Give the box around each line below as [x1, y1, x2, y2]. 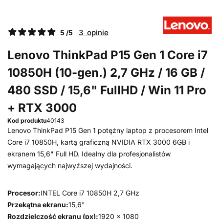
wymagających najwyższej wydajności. [7, 161, 132, 170]
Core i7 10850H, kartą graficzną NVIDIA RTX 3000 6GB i [7, 138, 190, 146]
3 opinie [79, 28, 109, 37]
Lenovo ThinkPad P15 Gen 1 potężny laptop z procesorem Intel [7, 126, 208, 134]
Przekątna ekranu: [7, 200, 68, 209]
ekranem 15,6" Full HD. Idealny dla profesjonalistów [7, 150, 171, 158]
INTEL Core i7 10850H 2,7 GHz [41, 189, 139, 197]
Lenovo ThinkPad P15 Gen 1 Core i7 [7, 48, 208, 62]
